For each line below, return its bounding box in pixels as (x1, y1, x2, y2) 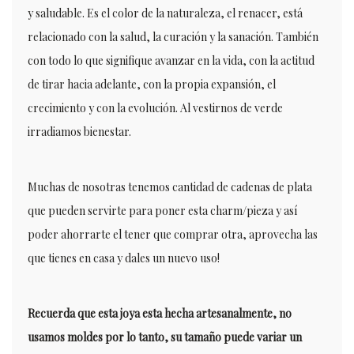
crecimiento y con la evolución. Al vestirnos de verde (28, 100, 283, 115)
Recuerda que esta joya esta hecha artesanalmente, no (28, 306, 292, 321)
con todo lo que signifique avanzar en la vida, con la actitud (28, 53, 314, 68)
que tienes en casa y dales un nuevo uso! (28, 250, 220, 265)
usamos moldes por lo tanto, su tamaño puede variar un (28, 330, 302, 345)
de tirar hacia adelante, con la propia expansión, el (28, 77, 276, 92)
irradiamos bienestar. (28, 124, 131, 139)
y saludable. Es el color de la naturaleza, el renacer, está (28, 6, 303, 21)
